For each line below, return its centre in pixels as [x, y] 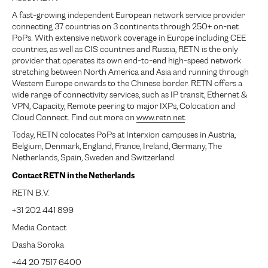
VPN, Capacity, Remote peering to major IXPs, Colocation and [124, 107]
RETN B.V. [31, 194]
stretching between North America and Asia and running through [130, 73]
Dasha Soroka [38, 246]
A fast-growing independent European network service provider [128, 16]
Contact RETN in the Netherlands [73, 176]
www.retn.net [161, 118]
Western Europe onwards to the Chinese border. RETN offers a [127, 84]
